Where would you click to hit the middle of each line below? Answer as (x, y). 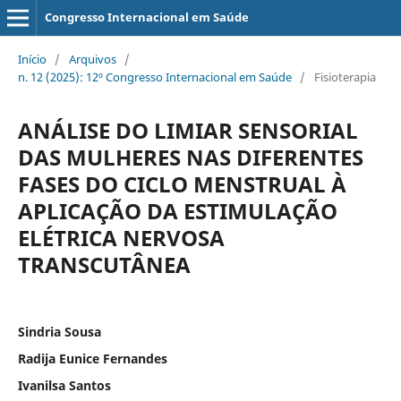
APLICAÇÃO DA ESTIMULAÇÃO (177, 210)
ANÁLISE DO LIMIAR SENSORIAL (188, 130)
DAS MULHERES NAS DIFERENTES (190, 157)
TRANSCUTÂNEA (104, 264)
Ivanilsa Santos (64, 385)
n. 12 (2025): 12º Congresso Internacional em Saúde (154, 77)
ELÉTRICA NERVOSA (121, 237)
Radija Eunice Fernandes (92, 358)
